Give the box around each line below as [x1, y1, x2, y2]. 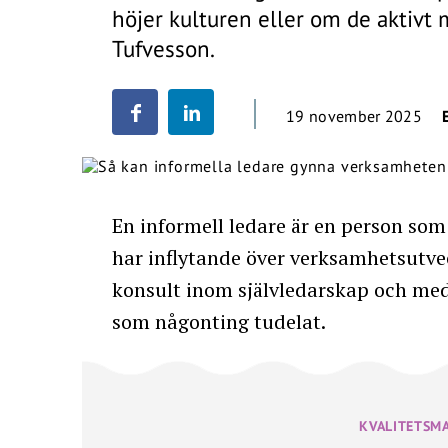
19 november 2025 [286, 106, 423, 126]
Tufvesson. [112, 34, 215, 63]
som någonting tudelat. [112, 308, 326, 335]
